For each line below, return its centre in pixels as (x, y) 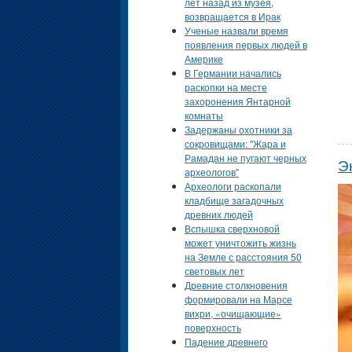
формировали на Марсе (238, 299)
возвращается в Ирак (232, 16)
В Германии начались (233, 73)
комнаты (203, 115)
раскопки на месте (225, 87)
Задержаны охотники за (238, 130)
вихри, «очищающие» (233, 313)
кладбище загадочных (234, 200)
